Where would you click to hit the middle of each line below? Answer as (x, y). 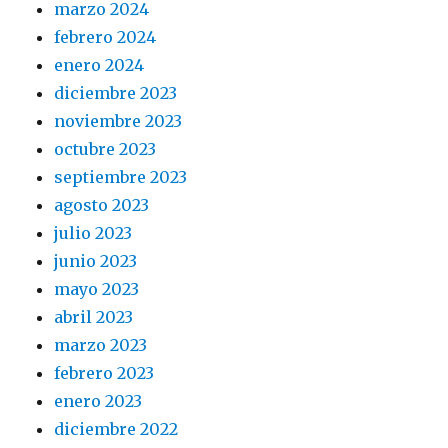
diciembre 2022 (116, 428)
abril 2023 (94, 316)
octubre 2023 (105, 148)
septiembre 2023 (121, 176)
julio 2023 (93, 232)
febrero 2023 (104, 372)
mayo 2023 (97, 288)
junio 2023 (96, 260)
